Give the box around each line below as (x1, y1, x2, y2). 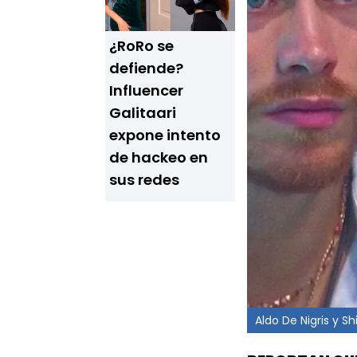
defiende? (109, 58, 183, 78)
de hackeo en (109, 147, 208, 167)
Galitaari (109, 103, 176, 123)
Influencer (109, 80, 183, 100)
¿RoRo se (109, 36, 174, 56)
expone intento (109, 125, 221, 145)
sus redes (109, 170, 179, 190)
